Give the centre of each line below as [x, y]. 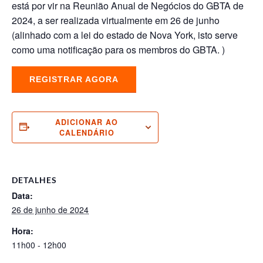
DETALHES [34, 180]
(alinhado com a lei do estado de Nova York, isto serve [125, 35]
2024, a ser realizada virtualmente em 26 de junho [116, 20]
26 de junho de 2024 [50, 210]
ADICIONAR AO [87, 122]
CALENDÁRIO [87, 133]
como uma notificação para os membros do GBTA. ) [118, 50]
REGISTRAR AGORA [74, 79]
